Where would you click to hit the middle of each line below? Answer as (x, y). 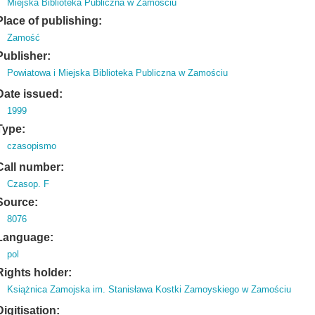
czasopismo (32, 146)
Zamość (24, 38)
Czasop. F (28, 184)
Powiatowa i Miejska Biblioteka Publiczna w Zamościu (118, 73)
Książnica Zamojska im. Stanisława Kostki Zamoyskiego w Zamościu (149, 289)
